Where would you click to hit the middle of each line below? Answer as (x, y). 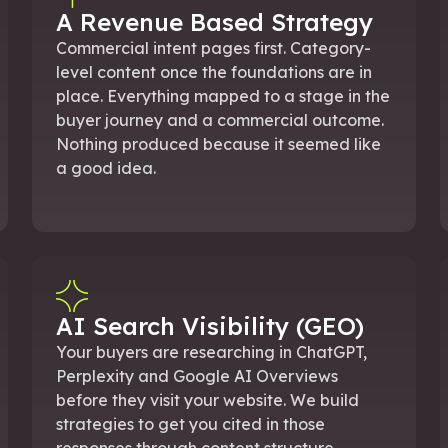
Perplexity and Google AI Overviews (197, 375)
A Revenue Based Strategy (214, 21)
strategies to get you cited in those (190, 423)
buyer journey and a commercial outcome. (220, 119)
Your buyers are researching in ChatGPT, (211, 351)
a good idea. (106, 167)
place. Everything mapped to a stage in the (223, 95)
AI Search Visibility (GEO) (210, 325)
